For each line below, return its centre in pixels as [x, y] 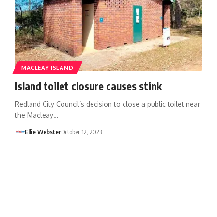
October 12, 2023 [82, 132]
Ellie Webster [43, 132]
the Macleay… [36, 115]
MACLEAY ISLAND [47, 67]
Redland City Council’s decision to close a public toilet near [107, 104]
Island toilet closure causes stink [88, 85]
